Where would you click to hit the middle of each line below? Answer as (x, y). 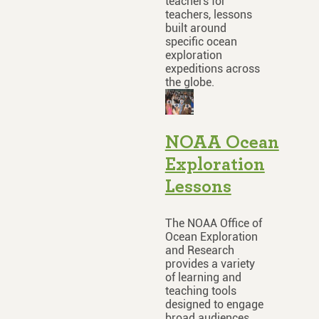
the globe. (189, 83)
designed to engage (214, 305)
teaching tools (200, 291)
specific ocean (201, 42)
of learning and (203, 278)
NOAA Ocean (222, 143)
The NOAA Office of (213, 224)
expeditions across (212, 69)
